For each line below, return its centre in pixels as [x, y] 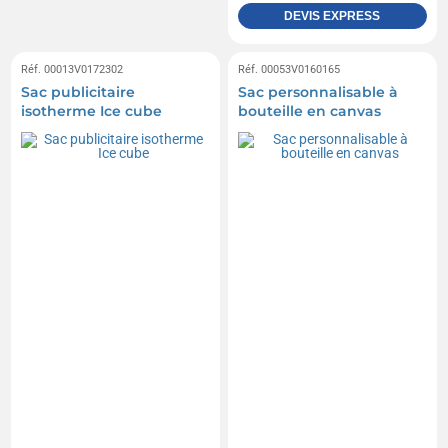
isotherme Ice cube [92, 110]
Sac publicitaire [78, 91]
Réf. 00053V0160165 [289, 69]
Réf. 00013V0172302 [72, 69]
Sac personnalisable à [318, 91]
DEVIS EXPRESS [332, 15]
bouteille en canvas [309, 110]
